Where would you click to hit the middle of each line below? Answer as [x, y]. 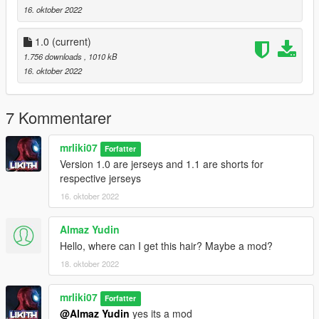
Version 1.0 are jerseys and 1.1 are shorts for [162, 164]
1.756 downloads [54, 57]
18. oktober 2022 [90, 264]
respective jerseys [100, 178]
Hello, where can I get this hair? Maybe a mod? [166, 246]
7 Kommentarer [58, 117]
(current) [72, 42]
